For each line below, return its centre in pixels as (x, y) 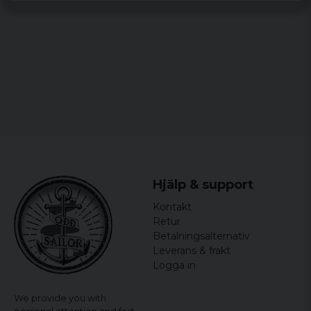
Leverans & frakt (191, 251)
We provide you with (60, 298)
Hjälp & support (203, 185)
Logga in (174, 265)
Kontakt (172, 207)
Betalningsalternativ (201, 236)
